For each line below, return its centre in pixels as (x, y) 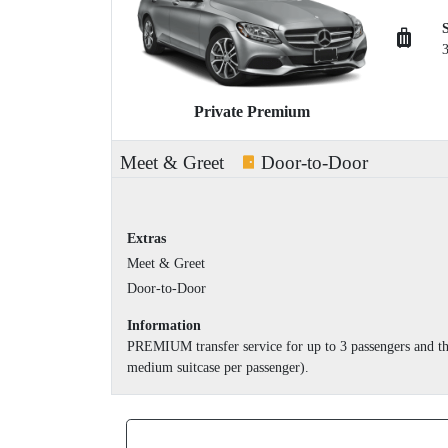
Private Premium (252, 112)
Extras (146, 239)
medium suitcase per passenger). (218, 368)
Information (164, 326)
